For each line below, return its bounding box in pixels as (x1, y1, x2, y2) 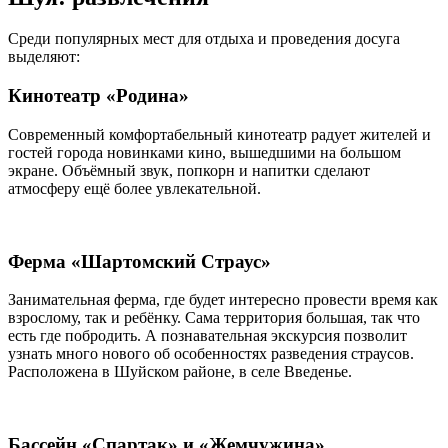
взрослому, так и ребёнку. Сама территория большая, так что (8, 309, 420, 327)
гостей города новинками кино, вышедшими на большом (8, 143, 401, 161)
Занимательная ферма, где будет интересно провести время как (8, 291, 438, 309)
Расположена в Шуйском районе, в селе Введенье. (8, 363, 352, 381)
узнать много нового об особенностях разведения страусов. (8, 345, 414, 363)
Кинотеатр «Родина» (8, 85, 189, 107)
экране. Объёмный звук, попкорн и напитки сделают (8, 161, 370, 179)
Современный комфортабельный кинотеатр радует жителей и (8, 125, 431, 143)
